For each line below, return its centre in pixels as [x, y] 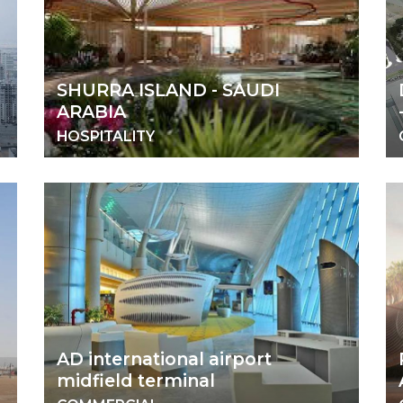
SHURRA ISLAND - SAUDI [168, 90]
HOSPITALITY [106, 136]
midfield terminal [136, 381]
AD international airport [164, 359]
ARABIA [91, 111]
